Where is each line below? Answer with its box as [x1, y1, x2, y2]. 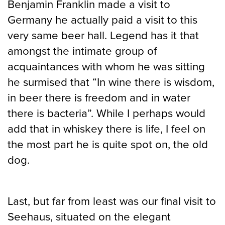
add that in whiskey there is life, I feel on [8, 122, 205, 136]
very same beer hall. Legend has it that [8, 28, 199, 42]
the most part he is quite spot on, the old [8, 137, 208, 151]
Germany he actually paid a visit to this [8, 13, 197, 27]
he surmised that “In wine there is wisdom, [8, 75, 214, 89]
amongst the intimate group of [8, 44, 157, 58]
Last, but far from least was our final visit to [8, 194, 216, 208]
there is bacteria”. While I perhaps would [8, 106, 205, 120]
